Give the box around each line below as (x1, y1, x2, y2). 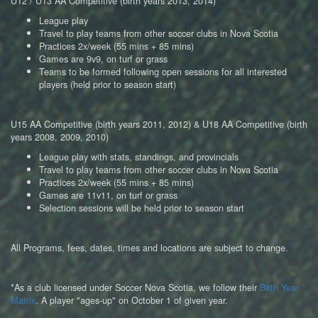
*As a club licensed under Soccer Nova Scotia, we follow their (11, 280, 260, 294)
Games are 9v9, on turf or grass (39, 52, 168, 65)
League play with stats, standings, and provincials (39, 150, 238, 163)
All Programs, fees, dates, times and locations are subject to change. (11, 241, 288, 254)
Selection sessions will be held (39, 201, 164, 214)
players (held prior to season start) (39, 77, 176, 91)
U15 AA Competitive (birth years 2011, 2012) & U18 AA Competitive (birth (11, 117, 307, 131)
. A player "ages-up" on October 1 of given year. (35, 293, 231, 307)
